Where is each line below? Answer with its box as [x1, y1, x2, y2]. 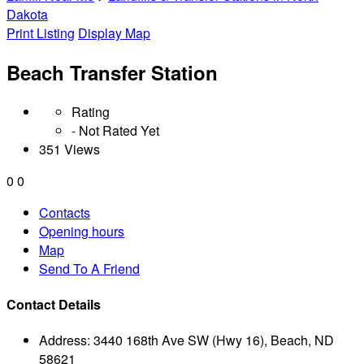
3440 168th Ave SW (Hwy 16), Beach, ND [93, 331, 334, 350]
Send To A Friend [39, 258, 140, 278]
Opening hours [39, 221, 124, 240]
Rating [71, 102, 110, 121]
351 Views [39, 139, 100, 158]
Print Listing [6, 24, 75, 42]
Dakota [6, 5, 48, 24]
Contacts [39, 202, 90, 222]
